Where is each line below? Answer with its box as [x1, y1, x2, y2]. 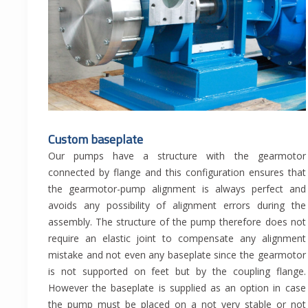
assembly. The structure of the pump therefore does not [48, 215, 306, 229]
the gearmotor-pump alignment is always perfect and [48, 182, 306, 196]
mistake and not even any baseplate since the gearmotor [48, 248, 306, 262]
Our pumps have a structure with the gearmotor [48, 149, 306, 163]
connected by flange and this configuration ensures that [48, 166, 306, 179]
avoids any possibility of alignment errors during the [48, 199, 306, 212]
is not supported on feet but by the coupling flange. [48, 265, 306, 278]
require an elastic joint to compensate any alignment [48, 232, 306, 245]
